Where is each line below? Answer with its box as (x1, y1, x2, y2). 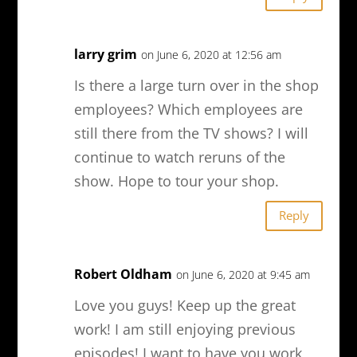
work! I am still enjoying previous (73, 319, 296, 339)
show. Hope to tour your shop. (73, 171, 279, 190)
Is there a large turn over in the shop (73, 75, 319, 95)
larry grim (73, 45, 137, 63)
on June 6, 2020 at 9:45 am (175, 266, 310, 282)
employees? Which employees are (73, 99, 303, 119)
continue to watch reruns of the (73, 147, 285, 167)
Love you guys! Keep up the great (73, 295, 296, 315)
